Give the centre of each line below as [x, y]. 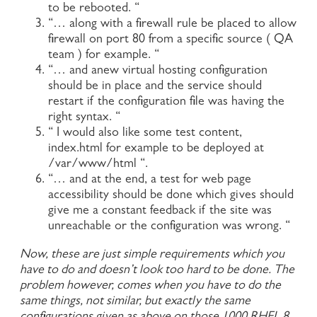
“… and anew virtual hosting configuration [158, 71]
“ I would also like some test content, [145, 133]
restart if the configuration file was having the [166, 102]
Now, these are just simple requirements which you [152, 255]
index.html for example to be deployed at [156, 149]
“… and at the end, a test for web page [150, 180]
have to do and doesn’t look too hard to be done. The [157, 271]
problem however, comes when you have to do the [150, 286]
